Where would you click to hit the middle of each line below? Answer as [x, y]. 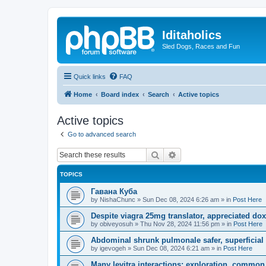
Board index [120, 94]
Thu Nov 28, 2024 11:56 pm [180, 224]
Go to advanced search [102, 134]
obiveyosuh [116, 224]
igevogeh [113, 248]
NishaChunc [118, 199]
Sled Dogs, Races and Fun [201, 46]
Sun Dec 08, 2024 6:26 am [181, 199]
